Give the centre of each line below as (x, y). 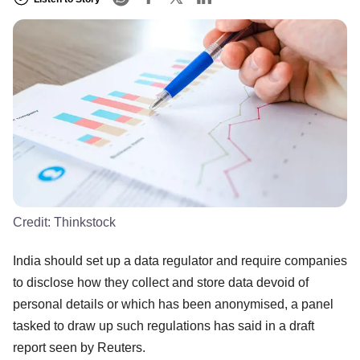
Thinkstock (85, 222)
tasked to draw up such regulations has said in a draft (164, 325)
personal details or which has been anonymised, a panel (173, 304)
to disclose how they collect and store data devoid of (161, 282)
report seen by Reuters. (79, 347)
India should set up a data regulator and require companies (180, 260)
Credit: (33, 222)
